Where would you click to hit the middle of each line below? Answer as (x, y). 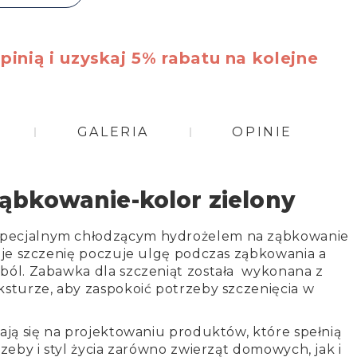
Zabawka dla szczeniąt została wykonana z (176, 272)
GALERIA (113, 132)
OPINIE (262, 132)
